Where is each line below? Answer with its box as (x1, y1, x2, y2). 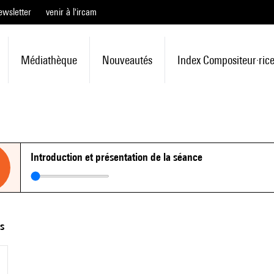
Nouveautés (102, 53, 152, 67)
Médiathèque (20, 53, 77, 67)
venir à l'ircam (46, 6, 97, 18)
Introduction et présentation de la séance (31, 150, 202, 163)
